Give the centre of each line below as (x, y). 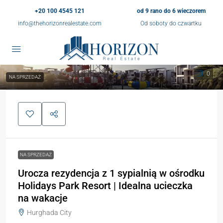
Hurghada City (49, 213)
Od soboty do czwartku (171, 23)
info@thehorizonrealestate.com (59, 23)
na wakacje (43, 198)
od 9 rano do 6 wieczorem (171, 11)
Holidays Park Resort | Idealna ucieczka (105, 186)
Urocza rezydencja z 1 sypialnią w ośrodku (111, 173)
